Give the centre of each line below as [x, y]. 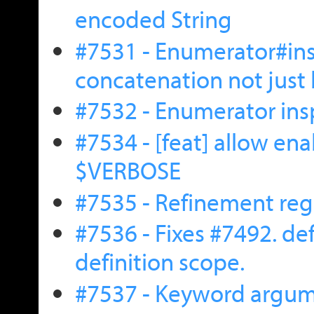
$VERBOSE [128, 170]
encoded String [153, 19]
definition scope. [159, 261]
